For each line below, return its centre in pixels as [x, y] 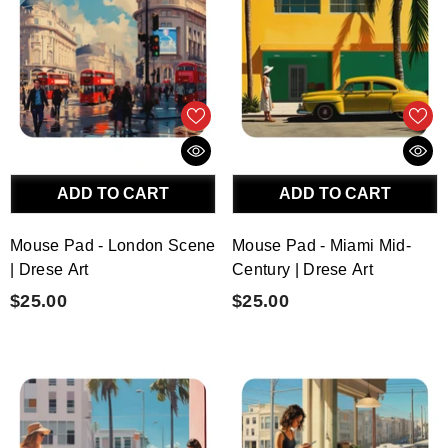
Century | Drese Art [303, 269]
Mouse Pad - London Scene [113, 245]
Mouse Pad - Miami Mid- [322, 245]
